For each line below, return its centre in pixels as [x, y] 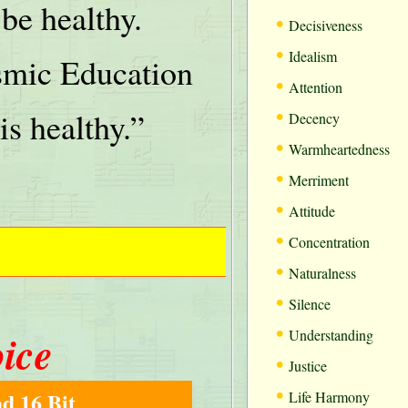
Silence [310, 304]
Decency [314, 118]
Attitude [312, 211]
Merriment [319, 180]
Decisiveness [326, 25]
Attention [316, 87]
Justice [308, 366]
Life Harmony [329, 397]
